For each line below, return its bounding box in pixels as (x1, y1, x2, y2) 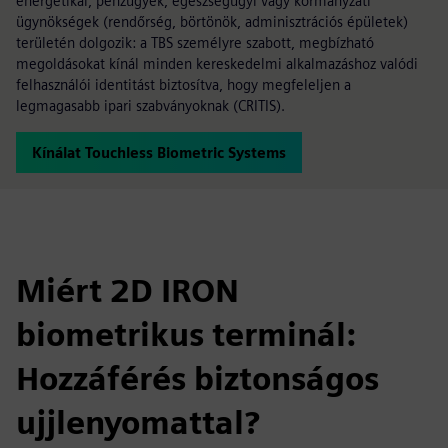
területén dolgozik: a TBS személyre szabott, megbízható (16, 34, 374, 51)
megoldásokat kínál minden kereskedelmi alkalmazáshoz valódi (16, 55, 418, 72)
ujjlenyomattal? (16, 403, 260, 442)
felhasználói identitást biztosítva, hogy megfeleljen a (16, 76, 351, 93)
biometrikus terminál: (16, 315, 356, 354)
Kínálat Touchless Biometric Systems (32, 144, 286, 161)
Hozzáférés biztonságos (16, 359, 379, 398)
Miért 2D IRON (16, 271, 239, 310)
